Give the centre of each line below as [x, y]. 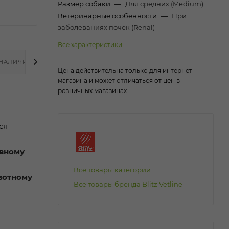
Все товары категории [112, 169]
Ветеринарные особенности [108, 16]
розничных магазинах [92, 90]
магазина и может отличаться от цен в [119, 80]
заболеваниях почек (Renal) [106, 27]
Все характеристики [90, 44]
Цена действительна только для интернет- [126, 70]
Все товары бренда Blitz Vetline [128, 184]
